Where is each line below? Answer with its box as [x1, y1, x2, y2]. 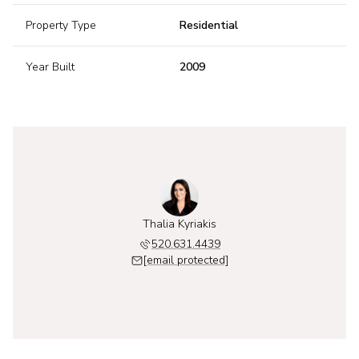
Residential [179, 18, 238, 33]
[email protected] [143, 252, 228, 268]
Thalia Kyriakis [143, 216, 216, 232]
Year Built [26, 59, 75, 75]
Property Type [26, 18, 96, 33]
